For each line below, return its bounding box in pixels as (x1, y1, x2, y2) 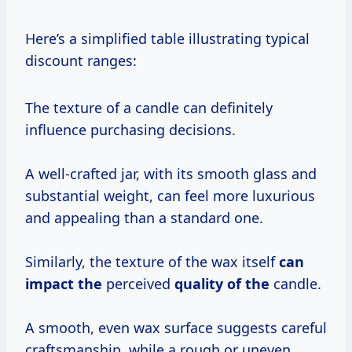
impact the (25, 274, 102, 294)
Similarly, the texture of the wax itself (25, 252, 279, 272)
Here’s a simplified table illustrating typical (25, 29, 310, 49)
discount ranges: (25, 51, 137, 71)
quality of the (174, 274, 269, 294)
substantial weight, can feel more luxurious (25, 186, 315, 206)
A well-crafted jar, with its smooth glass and (25, 164, 317, 184)
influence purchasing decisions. (25, 120, 236, 140)
